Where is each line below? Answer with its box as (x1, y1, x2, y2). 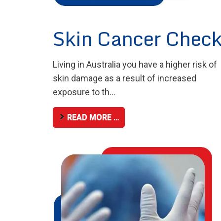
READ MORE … (65, 112, 119, 122)
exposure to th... (53, 86, 115, 97)
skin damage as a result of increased (53, 73, 196, 83)
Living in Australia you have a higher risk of (53, 59, 217, 70)
